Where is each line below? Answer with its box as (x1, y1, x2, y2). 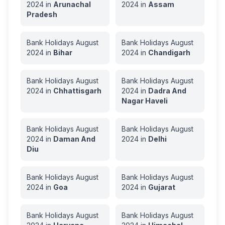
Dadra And (148, 86, 186, 95)
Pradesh (27, 10, 57, 19)
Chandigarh (148, 48, 190, 57)
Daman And (53, 135, 95, 143)
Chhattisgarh (53, 86, 101, 95)
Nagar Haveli (122, 96, 168, 105)
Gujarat (148, 183, 175, 191)
